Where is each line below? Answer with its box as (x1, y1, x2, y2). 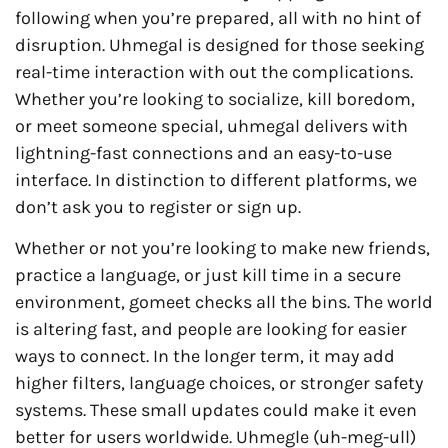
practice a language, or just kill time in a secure (15, 264, 401, 287)
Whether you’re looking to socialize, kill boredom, (15, 87, 415, 110)
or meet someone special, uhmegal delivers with (15, 114, 408, 137)
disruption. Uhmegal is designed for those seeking (15, 33, 424, 56)
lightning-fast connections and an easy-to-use (15, 141, 392, 164)
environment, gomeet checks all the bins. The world (15, 291, 433, 314)
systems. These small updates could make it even (15, 399, 417, 422)
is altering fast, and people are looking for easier (15, 318, 407, 341)
